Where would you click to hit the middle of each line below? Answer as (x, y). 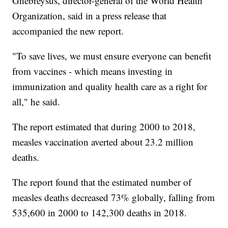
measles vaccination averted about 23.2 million (103, 142)
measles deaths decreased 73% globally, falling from (114, 197)
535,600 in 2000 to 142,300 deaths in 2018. (100, 213)
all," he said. (36, 102)
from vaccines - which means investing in (93, 71)
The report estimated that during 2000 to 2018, (104, 127)
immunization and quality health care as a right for (110, 87)
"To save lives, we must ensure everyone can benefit (112, 56)
